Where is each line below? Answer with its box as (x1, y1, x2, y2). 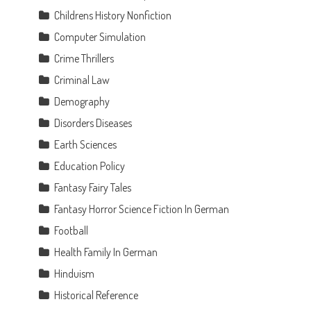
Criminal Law (54, 72, 110, 87)
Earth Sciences (54, 137, 117, 151)
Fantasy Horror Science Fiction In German (54, 201, 230, 216)
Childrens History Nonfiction (54, 8, 172, 22)
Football (54, 223, 89, 237)
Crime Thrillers (54, 51, 115, 65)
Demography (54, 94, 110, 108)
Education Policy (54, 158, 126, 173)
